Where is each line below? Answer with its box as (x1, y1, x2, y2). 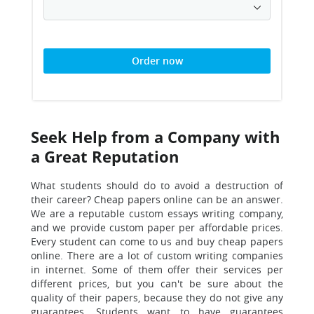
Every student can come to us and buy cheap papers (31, 235, 283, 248)
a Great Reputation (31, 146, 179, 167)
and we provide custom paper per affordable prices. (31, 221, 283, 234)
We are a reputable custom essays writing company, (31, 207, 283, 220)
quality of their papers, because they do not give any (31, 291, 283, 304)
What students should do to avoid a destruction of (31, 179, 283, 192)
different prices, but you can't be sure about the (31, 277, 283, 290)
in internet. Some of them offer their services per (31, 263, 283, 276)
